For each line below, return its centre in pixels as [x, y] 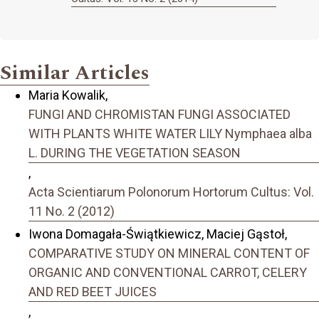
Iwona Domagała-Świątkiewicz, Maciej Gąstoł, [158, 234]
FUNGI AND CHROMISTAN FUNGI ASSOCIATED [159, 114]
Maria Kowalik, [68, 95]
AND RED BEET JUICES [93, 292]
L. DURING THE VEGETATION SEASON [135, 152]
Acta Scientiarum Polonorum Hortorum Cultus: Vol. [171, 192]
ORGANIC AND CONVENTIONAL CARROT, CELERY [168, 273]
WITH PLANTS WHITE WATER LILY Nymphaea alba [170, 133]
